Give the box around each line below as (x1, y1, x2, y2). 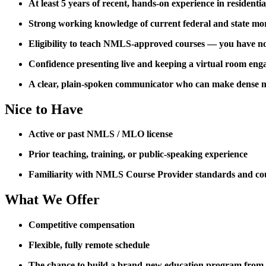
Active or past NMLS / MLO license (28, 129, 173, 140)
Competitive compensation (28, 220, 137, 230)
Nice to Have (5, 101, 83, 117)
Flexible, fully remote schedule (28, 240, 150, 251)
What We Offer (5, 192, 100, 208)
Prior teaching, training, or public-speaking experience (28, 149, 248, 160)
